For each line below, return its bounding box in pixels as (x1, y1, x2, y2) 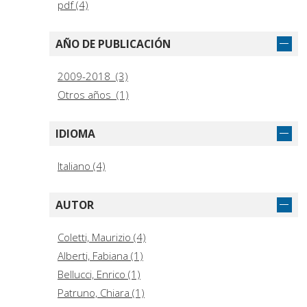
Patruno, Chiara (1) (58, 286, 145, 300)
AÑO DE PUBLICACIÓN (56, 36, 171, 52)
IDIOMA (56, 126, 95, 142)
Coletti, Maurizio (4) (58, 230, 146, 245)
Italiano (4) (58, 159, 106, 173)
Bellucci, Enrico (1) (58, 267, 140, 282)
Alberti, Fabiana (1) (58, 249, 143, 263)
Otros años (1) (58, 88, 129, 102)
